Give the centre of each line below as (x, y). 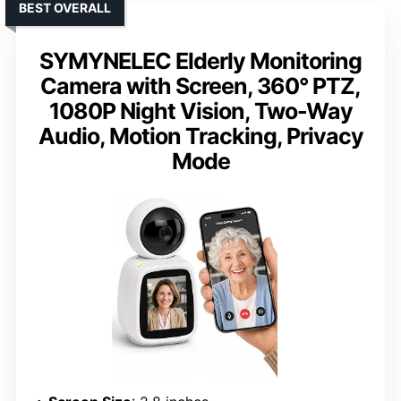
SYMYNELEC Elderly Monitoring (200, 60)
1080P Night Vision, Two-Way (200, 111)
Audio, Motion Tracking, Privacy (200, 136)
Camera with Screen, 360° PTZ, (200, 85)
